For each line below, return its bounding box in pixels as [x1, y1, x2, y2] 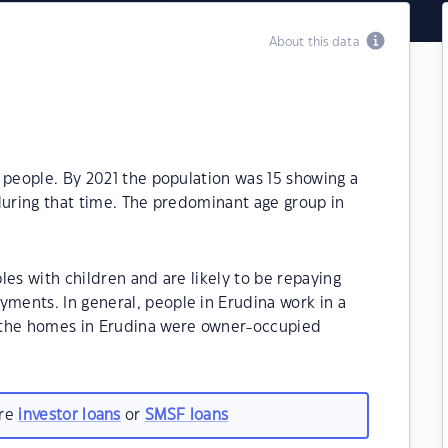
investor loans [18, 407, 121, 423]
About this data [268, 36, 366, 48]
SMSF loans [145, 407, 229, 423]
